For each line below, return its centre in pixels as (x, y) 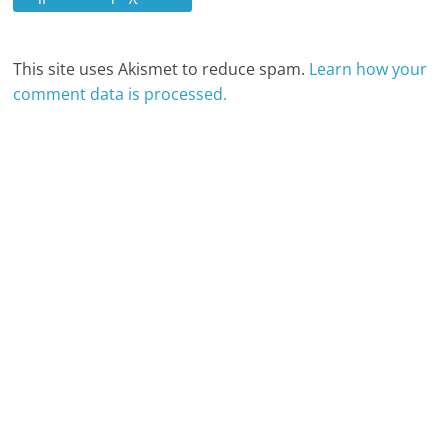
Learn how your (368, 69)
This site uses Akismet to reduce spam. (161, 69)
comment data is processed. (120, 94)
